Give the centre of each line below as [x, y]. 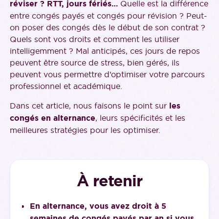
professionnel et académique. [66, 86]
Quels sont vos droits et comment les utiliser [95, 39]
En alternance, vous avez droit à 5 [98, 206]
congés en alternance [53, 118]
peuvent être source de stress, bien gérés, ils [95, 63]
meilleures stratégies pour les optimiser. [85, 130]
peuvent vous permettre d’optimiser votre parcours [107, 75]
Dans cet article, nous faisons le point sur [89, 106]
